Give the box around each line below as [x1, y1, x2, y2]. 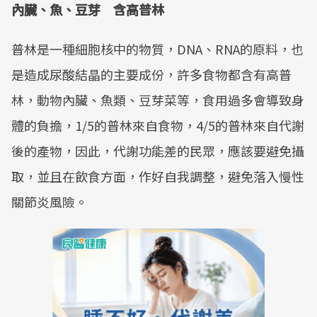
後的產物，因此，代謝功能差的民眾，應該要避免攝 [11, 142, 304, 160]
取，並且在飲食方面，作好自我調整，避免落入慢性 [11, 167, 304, 185]
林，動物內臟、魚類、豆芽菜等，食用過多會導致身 [11, 91, 304, 109]
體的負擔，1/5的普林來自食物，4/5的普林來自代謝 [11, 116, 304, 134]
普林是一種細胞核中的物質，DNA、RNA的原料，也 [11, 40, 304, 58]
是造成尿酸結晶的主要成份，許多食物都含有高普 [11, 65, 292, 83]
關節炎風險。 [11, 192, 88, 211]
